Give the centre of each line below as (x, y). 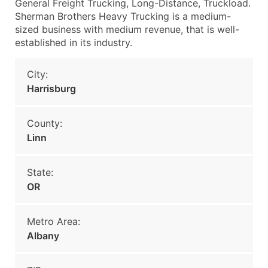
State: (40, 172)
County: (45, 123)
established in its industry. (74, 42)
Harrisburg (51, 89)
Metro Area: (54, 221)
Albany (43, 236)
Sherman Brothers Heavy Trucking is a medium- (123, 16)
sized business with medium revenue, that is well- (127, 29)
